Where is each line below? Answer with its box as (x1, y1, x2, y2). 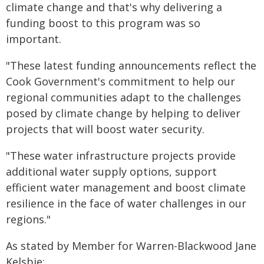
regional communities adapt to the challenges (6, 90, 241, 104)
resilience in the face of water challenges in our (6, 196, 246, 210)
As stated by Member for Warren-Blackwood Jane (6, 239, 256, 253)
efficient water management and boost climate (6, 180, 246, 194)
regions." (6, 212, 51, 226)
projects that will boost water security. (6, 122, 204, 136)
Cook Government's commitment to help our (6, 74, 235, 88)
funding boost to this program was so (6, 16, 200, 30)
